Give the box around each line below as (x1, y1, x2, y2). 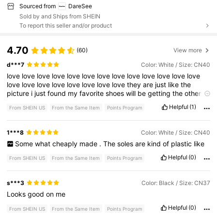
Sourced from (19, 2, 56, 10)
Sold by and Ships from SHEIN (19, 13, 100, 20)
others (185, 89, 205, 97)
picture (7, 89, 31, 97)
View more (173, 46, 202, 54)
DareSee (68, 2, 92, 10)
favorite (79, 89, 106, 97)
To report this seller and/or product (19, 22, 112, 30)
